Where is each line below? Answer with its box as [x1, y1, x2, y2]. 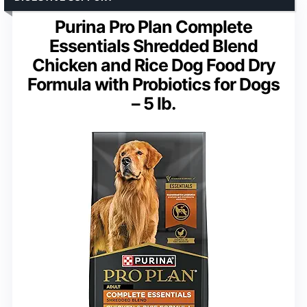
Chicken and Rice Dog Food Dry [32, 54, 275, 75]
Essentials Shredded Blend [49, 35, 258, 56]
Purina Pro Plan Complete [55, 16, 252, 37]
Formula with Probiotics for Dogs [27, 73, 280, 95]
